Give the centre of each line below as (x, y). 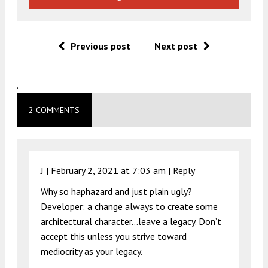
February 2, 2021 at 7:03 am (108, 170)
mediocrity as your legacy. (92, 251)
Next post (176, 46)
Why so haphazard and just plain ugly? (116, 191)
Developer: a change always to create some (129, 206)
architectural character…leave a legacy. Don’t (131, 221)
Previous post (100, 46)
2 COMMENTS (54, 110)
